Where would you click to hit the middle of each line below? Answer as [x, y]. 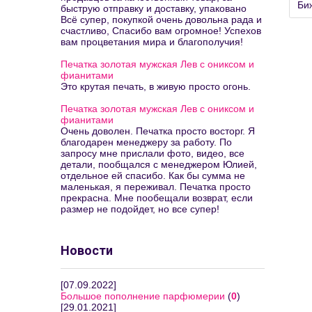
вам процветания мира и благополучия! [152, 42]
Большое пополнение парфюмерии [143, 296]
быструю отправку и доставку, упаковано [154, 8]
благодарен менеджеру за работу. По [146, 142]
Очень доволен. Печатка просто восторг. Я [158, 131]
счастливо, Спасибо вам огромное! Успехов [161, 31]
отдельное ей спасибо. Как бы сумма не [153, 175]
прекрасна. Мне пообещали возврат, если [157, 198]
